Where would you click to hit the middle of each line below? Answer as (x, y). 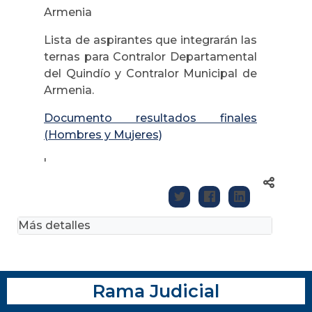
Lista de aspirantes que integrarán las (150, 40)
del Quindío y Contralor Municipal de (150, 73)
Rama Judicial (156, 290)
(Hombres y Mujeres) (103, 134)
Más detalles (54, 225)
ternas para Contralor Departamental (150, 56)
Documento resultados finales (150, 118)
